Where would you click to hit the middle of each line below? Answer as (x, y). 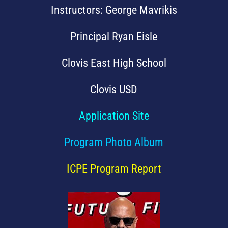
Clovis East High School (114, 63)
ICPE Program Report (114, 168)
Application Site (114, 116)
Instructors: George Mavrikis (114, 10)
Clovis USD (114, 89)
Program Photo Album (114, 142)
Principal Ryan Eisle (114, 36)
